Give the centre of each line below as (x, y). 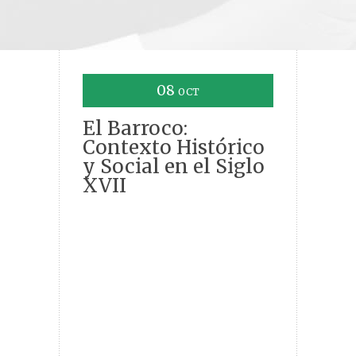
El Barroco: (135, 129)
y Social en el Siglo (174, 167)
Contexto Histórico (174, 148)
